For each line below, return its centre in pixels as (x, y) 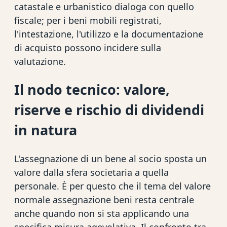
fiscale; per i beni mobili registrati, (88, 21)
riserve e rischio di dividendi (109, 110)
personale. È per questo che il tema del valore (112, 186)
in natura (46, 130)
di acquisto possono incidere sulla (88, 48)
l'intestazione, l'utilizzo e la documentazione (109, 34)
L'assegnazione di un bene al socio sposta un (110, 158)
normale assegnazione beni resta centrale (104, 199)
